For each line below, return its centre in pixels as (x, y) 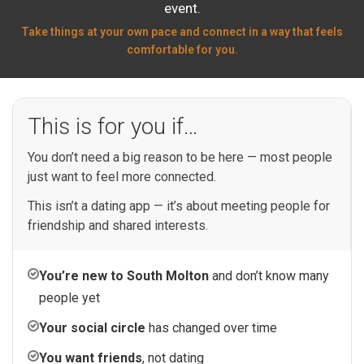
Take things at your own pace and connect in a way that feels (182, 32)
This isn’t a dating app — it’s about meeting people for (179, 206)
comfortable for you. (182, 50)
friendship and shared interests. (118, 226)
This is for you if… (113, 127)
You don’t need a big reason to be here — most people (180, 158)
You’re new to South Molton (124, 276)
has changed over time (211, 328)
